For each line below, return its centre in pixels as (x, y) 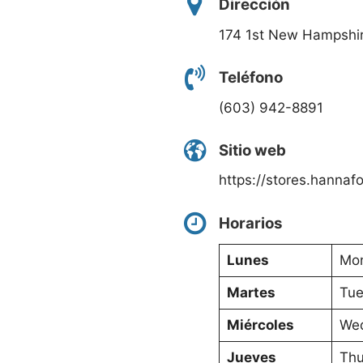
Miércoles (260, 325)
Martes (251, 293)
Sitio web (252, 151)
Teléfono (251, 78)
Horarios (251, 223)
